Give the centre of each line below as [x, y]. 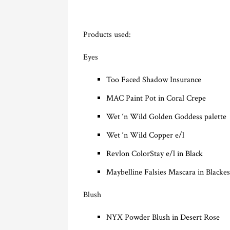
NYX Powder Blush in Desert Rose [163, 217]
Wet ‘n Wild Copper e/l [145, 135]
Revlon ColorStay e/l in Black [155, 154]
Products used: [107, 34]
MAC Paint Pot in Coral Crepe [156, 98]
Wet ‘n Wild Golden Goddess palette [166, 117]
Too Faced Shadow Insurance [154, 80]
